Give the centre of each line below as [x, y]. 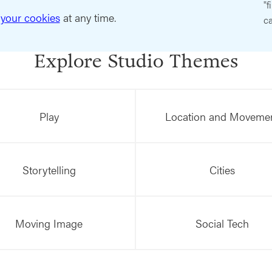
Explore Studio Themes [136, 62]
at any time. [88, 18]
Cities [222, 170]
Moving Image [49, 223]
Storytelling [49, 170]
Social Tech [222, 223]
